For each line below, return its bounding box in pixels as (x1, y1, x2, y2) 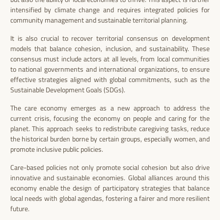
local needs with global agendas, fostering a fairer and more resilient (10, 193, 210, 203)
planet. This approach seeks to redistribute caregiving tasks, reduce (10, 124, 210, 134)
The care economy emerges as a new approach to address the (10, 103, 210, 113)
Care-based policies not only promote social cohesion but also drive (10, 163, 210, 172)
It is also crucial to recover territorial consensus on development (10, 33, 210, 43)
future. (10, 204, 29, 214)
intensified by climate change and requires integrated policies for (10, 5, 210, 15)
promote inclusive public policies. (10, 144, 103, 154)
